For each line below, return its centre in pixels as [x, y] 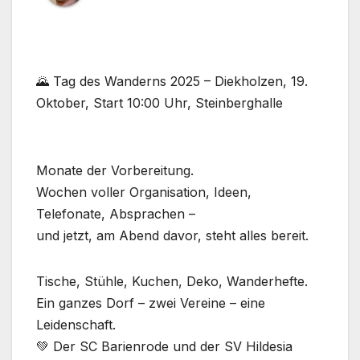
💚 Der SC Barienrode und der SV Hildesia [164, 347]
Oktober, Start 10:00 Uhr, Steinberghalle [160, 103]
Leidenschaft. [76, 325]
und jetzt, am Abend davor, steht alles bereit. [172, 236]
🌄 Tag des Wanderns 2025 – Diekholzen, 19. [172, 82]
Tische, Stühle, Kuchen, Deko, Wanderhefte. [172, 282]
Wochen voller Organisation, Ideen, [144, 192]
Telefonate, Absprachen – [116, 214]
